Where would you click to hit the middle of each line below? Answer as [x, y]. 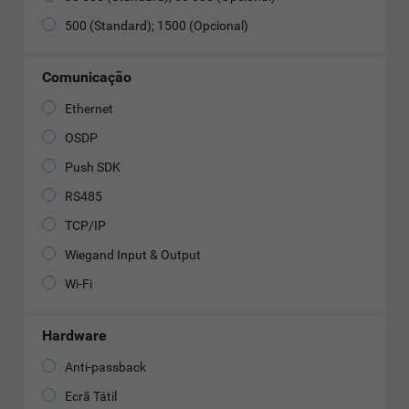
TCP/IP [86, 226]
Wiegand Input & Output [133, 255]
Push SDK [93, 168]
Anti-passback [106, 367]
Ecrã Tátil [91, 397]
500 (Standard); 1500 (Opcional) [157, 26]
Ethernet [89, 109]
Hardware [75, 336]
